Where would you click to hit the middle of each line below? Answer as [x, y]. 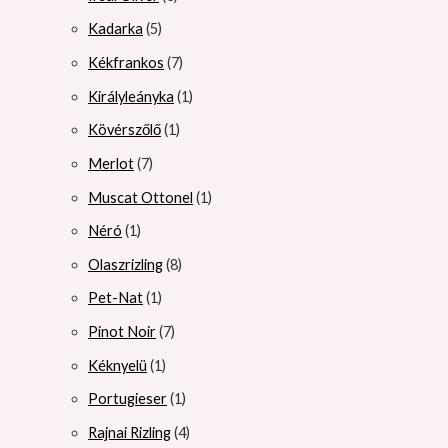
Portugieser [127, 399]
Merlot [111, 163]
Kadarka [115, 29]
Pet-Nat [115, 298]
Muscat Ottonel [140, 197]
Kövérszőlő [124, 130]
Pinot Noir [122, 332]
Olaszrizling [125, 264]
